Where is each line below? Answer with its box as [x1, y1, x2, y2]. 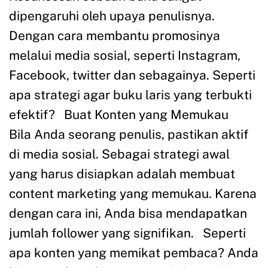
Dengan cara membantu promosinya [9, 28, 220, 43]
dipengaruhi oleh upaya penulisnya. [9, 8, 215, 23]
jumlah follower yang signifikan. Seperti [9, 225, 246, 240]
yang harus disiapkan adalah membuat [9, 166, 235, 181]
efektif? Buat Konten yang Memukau [9, 106, 234, 122]
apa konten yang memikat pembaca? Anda [9, 245, 258, 260]
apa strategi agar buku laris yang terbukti [9, 87, 252, 102]
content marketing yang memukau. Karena [9, 185, 257, 201]
